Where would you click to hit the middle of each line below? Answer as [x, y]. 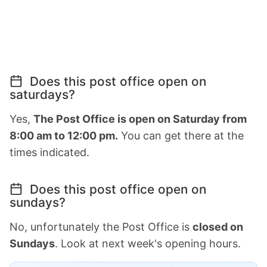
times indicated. [49, 152]
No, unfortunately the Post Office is [101, 226]
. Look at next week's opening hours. [148, 243]
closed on [218, 226]
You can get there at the [181, 135]
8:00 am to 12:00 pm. [64, 135]
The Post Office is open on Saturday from [140, 119]
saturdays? [42, 94]
